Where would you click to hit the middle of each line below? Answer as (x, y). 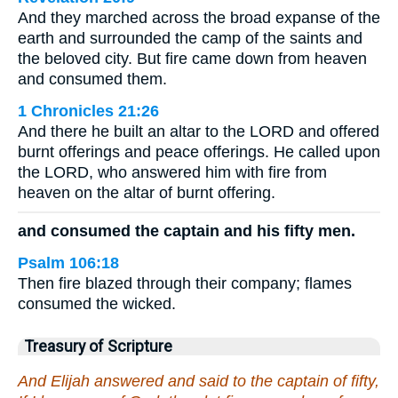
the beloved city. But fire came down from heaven (192, 59)
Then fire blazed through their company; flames (185, 283)
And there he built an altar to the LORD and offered (199, 132)
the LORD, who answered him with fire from (172, 173)
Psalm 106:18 (68, 263)
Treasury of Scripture (99, 346)
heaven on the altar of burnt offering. (147, 193)
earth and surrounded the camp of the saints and (190, 39)
